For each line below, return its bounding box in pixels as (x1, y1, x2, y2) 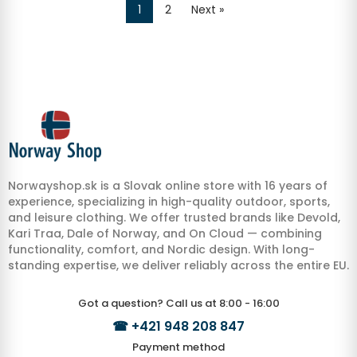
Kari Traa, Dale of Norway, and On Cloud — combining (8, 226, 322, 242)
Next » (190, 2, 224, 18)
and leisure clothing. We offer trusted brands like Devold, (8, 210, 340, 226)
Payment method (132, 339, 225, 355)
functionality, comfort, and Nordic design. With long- (8, 241, 315, 258)
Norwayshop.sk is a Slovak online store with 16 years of (8, 178, 328, 194)
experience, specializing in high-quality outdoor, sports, (8, 194, 330, 210)
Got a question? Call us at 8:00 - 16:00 (77, 296, 280, 312)
